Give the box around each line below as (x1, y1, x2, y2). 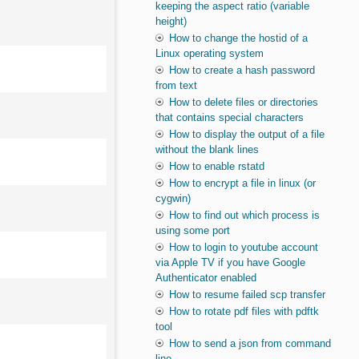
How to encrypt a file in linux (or (168, 177, 316, 190)
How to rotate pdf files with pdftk (168, 305, 319, 318)
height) (155, 15, 187, 28)
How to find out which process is (168, 209, 320, 222)
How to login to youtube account (168, 241, 318, 254)
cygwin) (155, 192, 191, 205)
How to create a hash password (168, 64, 315, 77)
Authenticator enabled (155, 272, 256, 284)
